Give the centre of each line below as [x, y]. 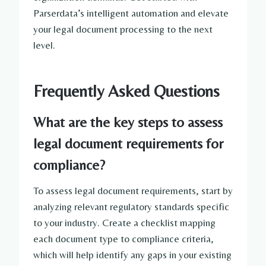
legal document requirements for [128, 144]
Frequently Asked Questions [126, 91]
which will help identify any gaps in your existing [132, 255]
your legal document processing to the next [123, 29]
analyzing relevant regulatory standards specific [131, 207]
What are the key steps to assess [128, 122]
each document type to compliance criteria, [123, 239]
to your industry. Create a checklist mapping [124, 223]
